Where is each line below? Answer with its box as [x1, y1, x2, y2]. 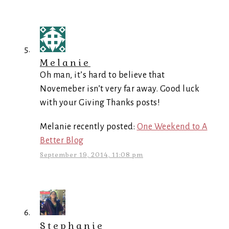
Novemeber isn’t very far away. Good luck [40, 84, 199, 94]
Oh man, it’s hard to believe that [40, 71, 165, 80]
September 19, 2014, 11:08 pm [40, 151, 143, 159]
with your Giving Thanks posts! [40, 98, 160, 107]
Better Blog [40, 136, 84, 145]
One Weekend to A [136, 122, 208, 131]
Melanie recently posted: [40, 122, 137, 131]
